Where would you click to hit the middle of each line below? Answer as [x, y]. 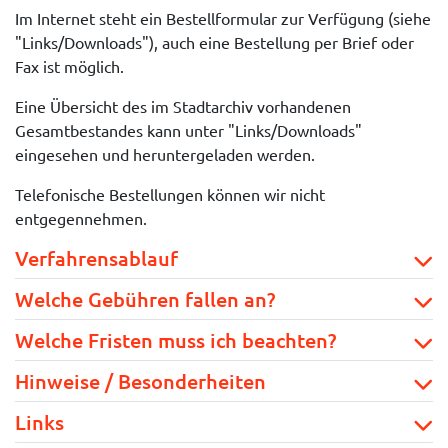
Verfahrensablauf [96, 258]
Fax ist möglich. [69, 66]
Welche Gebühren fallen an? [145, 299]
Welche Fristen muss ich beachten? [175, 340]
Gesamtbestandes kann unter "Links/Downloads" [188, 130]
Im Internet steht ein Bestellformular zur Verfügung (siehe [223, 18]
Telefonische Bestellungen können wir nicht [170, 194]
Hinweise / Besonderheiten [140, 381]
